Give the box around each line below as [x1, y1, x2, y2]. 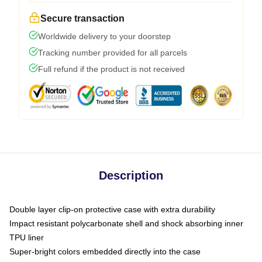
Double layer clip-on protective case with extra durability [9, 204, 215, 214]
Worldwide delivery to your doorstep [38, 31, 171, 41]
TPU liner [9, 232, 44, 242]
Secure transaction [40, 13, 125, 23]
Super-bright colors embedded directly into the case [9, 246, 201, 256]
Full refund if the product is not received [38, 64, 185, 74]
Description [99, 168, 163, 182]
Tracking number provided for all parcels [38, 47, 187, 57]
